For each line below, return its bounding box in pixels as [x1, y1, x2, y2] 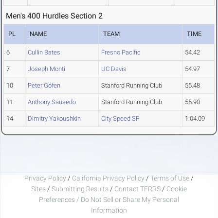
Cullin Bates [28, 49, 60, 56]
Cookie [166, 184, 187, 193]
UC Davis [101, 65, 127, 73]
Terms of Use [150, 174, 189, 182]
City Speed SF [101, 115, 139, 123]
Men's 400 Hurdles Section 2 [6, 11, 103, 21]
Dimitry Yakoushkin [28, 115, 81, 123]
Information [91, 206, 127, 214]
